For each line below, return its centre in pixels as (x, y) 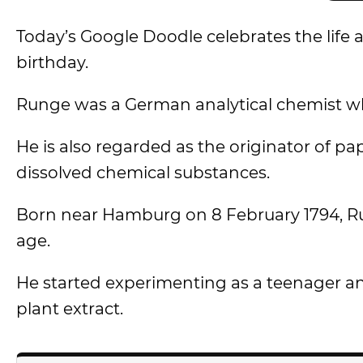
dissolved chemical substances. (143, 173)
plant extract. (70, 309)
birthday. (52, 62)
